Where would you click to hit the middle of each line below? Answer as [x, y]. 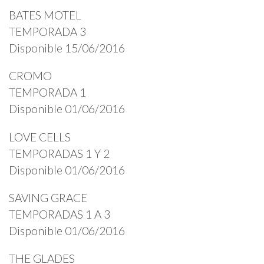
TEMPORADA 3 [47, 32]
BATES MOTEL [45, 15]
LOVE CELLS [40, 137]
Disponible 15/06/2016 [67, 48]
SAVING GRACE [48, 197]
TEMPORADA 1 [47, 93]
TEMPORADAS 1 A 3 [60, 214]
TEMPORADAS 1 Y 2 [59, 153]
